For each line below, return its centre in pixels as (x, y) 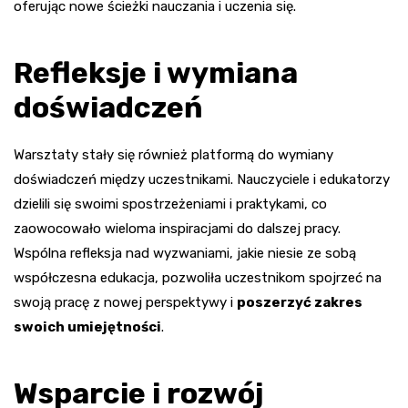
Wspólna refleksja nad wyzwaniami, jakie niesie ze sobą (185, 253)
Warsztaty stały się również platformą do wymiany (173, 154)
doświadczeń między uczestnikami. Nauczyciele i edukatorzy (202, 179)
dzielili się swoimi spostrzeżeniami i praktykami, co (170, 204)
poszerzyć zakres (300, 302)
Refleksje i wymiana (156, 72)
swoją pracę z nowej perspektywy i (125, 302)
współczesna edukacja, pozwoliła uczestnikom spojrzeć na (198, 277)
